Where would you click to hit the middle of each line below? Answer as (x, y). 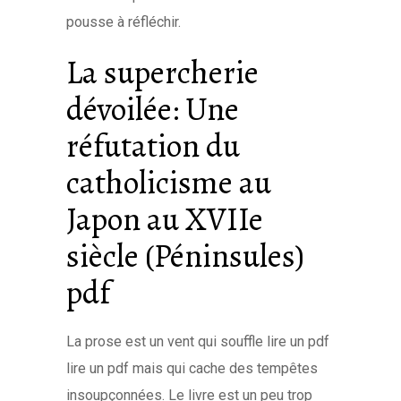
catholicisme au (169, 182)
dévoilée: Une (153, 109)
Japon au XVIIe (165, 219)
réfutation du (153, 145)
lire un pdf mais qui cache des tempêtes (192, 368)
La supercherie (162, 72)
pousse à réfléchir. (124, 22)
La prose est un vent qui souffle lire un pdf (198, 341)
